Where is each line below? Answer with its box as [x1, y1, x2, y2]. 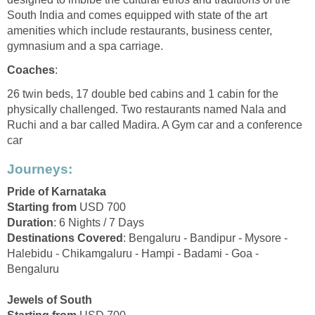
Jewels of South [7, 293, 92, 306]
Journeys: [7, 162, 72, 177]
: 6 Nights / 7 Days [53, 216, 144, 229]
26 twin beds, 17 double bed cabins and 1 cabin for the [7, 88, 278, 101]
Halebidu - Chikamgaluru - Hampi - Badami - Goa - [7, 247, 259, 259]
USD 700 [77, 200, 126, 213]
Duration [7, 216, 53, 229]
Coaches [7, 64, 55, 77]
